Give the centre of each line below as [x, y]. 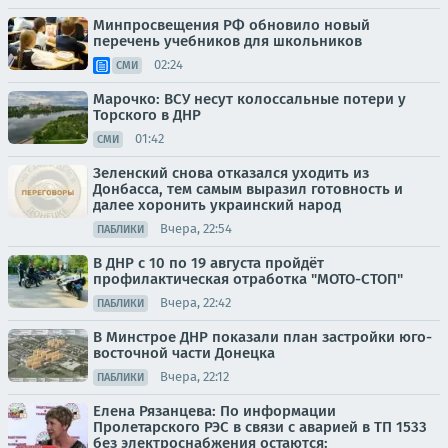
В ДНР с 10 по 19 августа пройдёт [208, 262]
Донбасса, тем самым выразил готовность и [248, 188]
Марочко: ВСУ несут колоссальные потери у [249, 98]
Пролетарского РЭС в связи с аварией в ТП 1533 [260, 426]
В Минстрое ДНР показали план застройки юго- [262, 336]
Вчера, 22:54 [196, 229]
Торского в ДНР [147, 114]
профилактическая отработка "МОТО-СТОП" [248, 278]
